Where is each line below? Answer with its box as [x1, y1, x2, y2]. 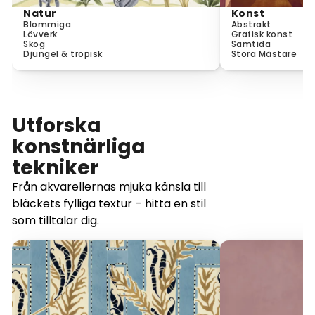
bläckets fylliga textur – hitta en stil [12, 195, 206, 212]
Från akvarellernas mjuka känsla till [12, 179, 206, 195]
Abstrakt [231, 18, 271, 30]
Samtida [231, 38, 271, 50]
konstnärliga [12, 133, 146, 160]
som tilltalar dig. [12, 212, 99, 229]
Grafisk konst [231, 28, 293, 40]
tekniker [12, 154, 98, 181]
